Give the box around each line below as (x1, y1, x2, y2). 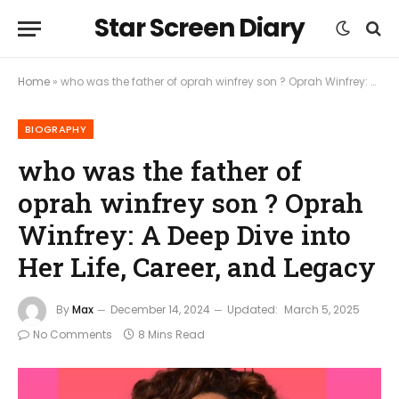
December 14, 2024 (110, 302, 210, 318)
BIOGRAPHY (25, 122, 86, 136)
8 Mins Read (138, 327, 205, 342)
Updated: (227, 302, 278, 318)
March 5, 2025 (284, 302, 360, 318)
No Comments (33, 327, 112, 342)
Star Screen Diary (94, 11, 305, 45)
